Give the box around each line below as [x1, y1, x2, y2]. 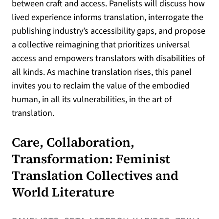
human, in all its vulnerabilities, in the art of [12, 93, 172, 106]
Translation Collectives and [12, 166, 178, 184]
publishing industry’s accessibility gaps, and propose [12, 24, 205, 37]
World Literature [12, 183, 114, 201]
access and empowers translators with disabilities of [12, 52, 205, 65]
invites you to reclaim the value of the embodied [12, 79, 190, 92]
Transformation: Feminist [12, 150, 170, 168]
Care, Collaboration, [12, 133, 134, 151]
